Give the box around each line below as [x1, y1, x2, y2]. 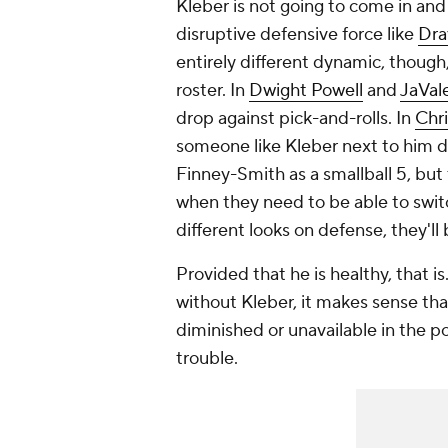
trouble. [176, 347, 242, 371]
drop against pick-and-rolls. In [176, 107, 415, 131]
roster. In [176, 79, 249, 103]
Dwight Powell [249, 79, 363, 103]
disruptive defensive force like [176, 23, 418, 47]
